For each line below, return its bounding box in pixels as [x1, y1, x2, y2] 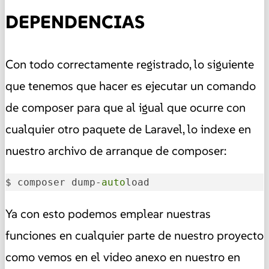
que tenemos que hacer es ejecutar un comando [5, 77, 256, 94]
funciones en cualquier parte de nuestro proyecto [5, 227, 264, 243]
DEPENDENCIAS [5, 10, 145, 33]
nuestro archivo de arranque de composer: [5, 142, 226, 159]
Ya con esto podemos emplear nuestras [5, 205, 211, 222]
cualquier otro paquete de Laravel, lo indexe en [5, 121, 251, 137]
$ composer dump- [5, 176, 101, 188]
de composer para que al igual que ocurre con [5, 99, 246, 115]
